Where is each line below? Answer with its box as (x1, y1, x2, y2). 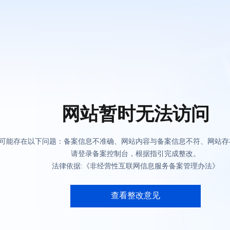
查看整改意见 (111, 191, 160, 200)
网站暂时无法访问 (62, 104, 209, 124)
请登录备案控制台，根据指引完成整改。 (71, 150, 200, 158)
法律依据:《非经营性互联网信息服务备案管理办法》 (52, 162, 219, 170)
